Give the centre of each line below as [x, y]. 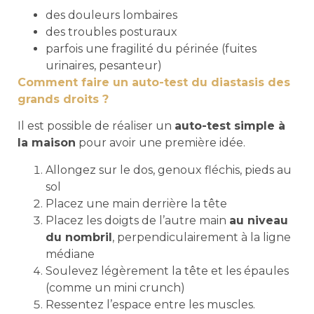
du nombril [79, 237]
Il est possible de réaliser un [96, 126]
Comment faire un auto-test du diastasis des [154, 83]
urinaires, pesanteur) [104, 66]
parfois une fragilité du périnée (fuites [151, 49]
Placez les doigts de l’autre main [137, 220]
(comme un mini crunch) [115, 287]
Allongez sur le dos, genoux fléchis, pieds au [169, 170]
